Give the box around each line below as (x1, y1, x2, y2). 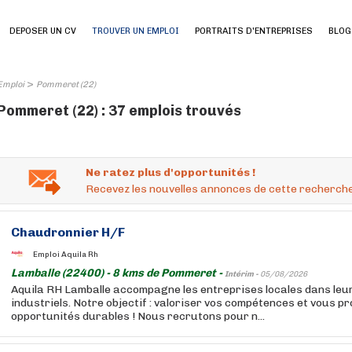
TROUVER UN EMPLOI (92, 26, 179, 36)
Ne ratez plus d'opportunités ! (86, 166, 255, 179)
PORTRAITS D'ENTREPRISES (195, 26, 313, 36)
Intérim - (225, 269, 260, 279)
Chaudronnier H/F (11, 225, 125, 240)
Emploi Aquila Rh (33, 249, 98, 259)
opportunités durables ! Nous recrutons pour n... (11, 310, 265, 323)
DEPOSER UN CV (9, 26, 76, 36)
